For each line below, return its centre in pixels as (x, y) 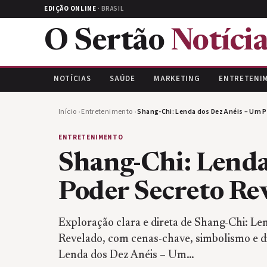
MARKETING (177, 79)
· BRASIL (110, 9)
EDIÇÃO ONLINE (70, 9)
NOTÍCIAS (72, 79)
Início (68, 112)
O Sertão (108, 42)
